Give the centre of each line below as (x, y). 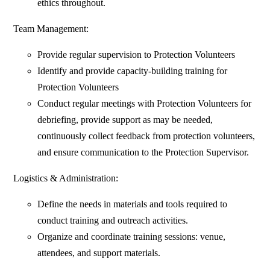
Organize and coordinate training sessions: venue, (132, 237)
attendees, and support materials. (99, 253)
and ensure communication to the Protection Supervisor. (143, 152)
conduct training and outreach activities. (113, 221)
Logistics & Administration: (66, 178)
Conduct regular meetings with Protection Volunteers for (145, 104)
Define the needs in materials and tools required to (133, 204)
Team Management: (51, 29)
